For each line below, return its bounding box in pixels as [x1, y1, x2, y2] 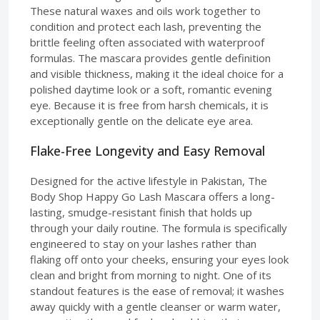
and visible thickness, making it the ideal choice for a [30, 66, 284, 81]
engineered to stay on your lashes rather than [30, 236, 256, 251]
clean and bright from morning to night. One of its [30, 267, 271, 282]
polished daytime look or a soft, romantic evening [30, 81, 272, 96]
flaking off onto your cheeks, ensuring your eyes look [30, 251, 289, 266]
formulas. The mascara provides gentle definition [30, 50, 271, 65]
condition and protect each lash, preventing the [30, 19, 261, 34]
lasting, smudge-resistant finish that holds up [30, 204, 252, 219]
